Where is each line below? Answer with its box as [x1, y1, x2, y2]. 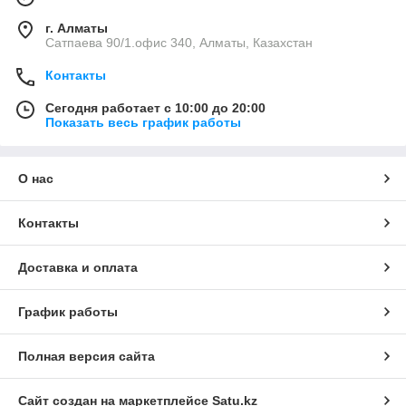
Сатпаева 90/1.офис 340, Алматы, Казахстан [45, 35, 313, 51]
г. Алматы [45, 21, 108, 36]
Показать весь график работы [45, 115, 241, 130]
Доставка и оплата [18, 260, 138, 275]
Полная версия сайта [18, 349, 155, 364]
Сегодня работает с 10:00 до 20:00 [45, 101, 266, 116]
